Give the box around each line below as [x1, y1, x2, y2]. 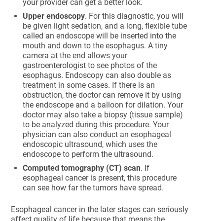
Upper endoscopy [23, 11, 85, 21]
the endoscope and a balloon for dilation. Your [23, 100, 184, 110]
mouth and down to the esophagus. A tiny [23, 41, 168, 50]
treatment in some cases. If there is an [23, 80, 155, 90]
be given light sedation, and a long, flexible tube [23, 21, 187, 31]
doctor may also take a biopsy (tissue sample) [23, 110, 184, 119]
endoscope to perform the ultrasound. [23, 149, 154, 159]
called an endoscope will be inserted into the [23, 31, 177, 40]
